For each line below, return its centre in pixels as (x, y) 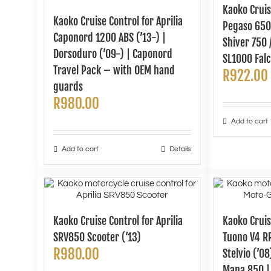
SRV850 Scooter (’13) (97, 237)
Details (180, 149)
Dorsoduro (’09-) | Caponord (113, 54)
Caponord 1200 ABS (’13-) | (109, 38)
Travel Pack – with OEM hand (114, 70)
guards (68, 87)
